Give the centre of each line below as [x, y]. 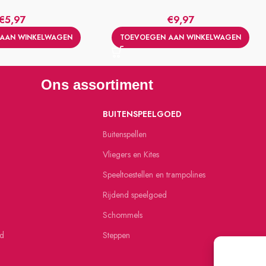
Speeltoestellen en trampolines [154, 175]
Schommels [123, 215]
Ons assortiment [97, 85]
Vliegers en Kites [131, 154]
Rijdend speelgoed [135, 195]
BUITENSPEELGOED [142, 114]
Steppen [116, 235]
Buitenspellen [125, 134]
